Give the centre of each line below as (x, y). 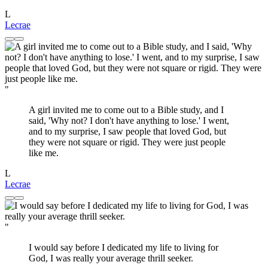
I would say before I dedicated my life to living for (124, 248)
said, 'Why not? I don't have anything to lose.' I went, (129, 121)
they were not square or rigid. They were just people (127, 142)
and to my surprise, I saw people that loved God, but (127, 132)
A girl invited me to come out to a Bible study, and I (126, 110)
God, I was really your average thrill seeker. (111, 258)
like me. (44, 153)
